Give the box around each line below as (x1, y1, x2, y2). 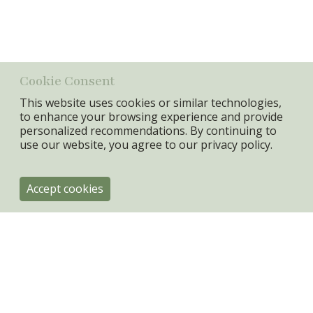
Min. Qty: (8, 36, 48, 49)
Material (8, 10, 48, 24)
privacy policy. (201, 136, 272, 152)
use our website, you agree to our (20, 136, 201, 152)
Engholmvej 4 (8, 293, 79, 308)
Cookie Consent (20, 72, 115, 90)
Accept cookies (26, 181, 103, 197)
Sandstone (8, 23, 57, 36)
